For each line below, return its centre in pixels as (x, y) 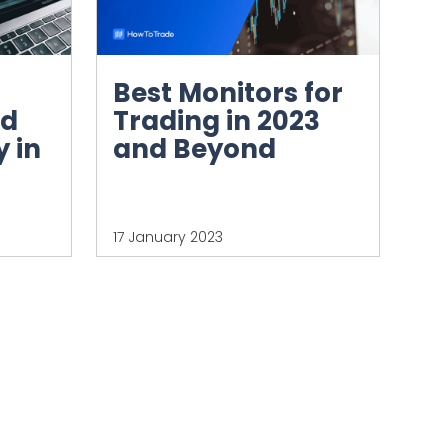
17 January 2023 (168, 237)
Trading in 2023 (216, 121)
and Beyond (194, 149)
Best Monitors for (228, 93)
